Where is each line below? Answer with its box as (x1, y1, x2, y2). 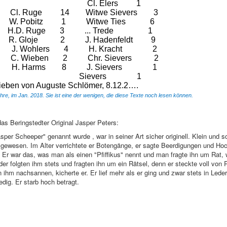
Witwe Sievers (86, 8, 137, 17)
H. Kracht (89, 44, 122, 53)
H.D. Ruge (8, 26, 46, 35)
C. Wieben (11, 53, 49, 62)
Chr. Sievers (88, 53, 132, 62)
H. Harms (12, 62, 46, 71)
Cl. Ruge (10, 8, 42, 17)
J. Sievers (87, 62, 122, 71)
